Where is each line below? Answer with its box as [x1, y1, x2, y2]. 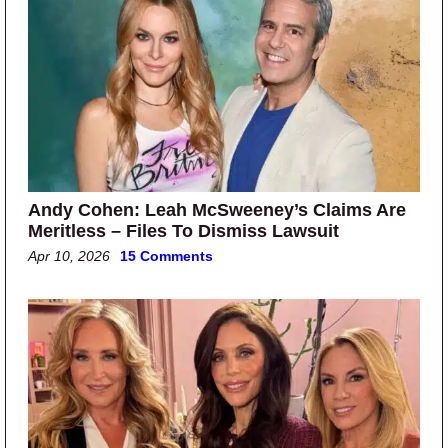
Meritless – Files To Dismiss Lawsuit [28, 220, 339, 241]
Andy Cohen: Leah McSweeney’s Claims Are [28, 199, 406, 220]
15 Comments [120, 247, 213, 264]
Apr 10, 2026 [28, 247, 110, 264]
